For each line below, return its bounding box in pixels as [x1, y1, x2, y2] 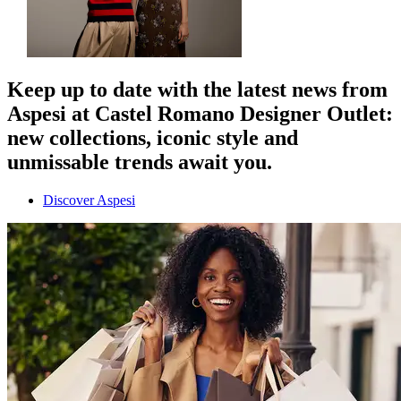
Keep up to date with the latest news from [7, 78, 388, 102]
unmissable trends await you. [7, 150, 272, 175]
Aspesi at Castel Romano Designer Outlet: [7, 102, 393, 126]
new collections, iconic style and [7, 126, 298, 150]
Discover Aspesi [43, 192, 135, 209]
